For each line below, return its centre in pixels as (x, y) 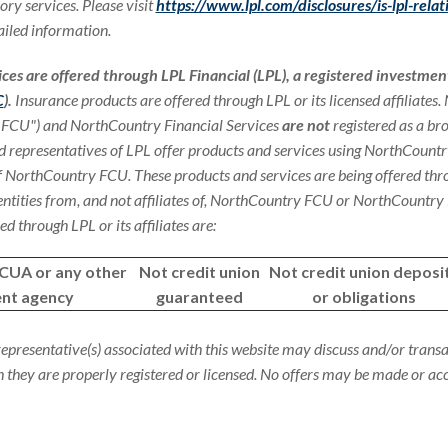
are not (305, 124)
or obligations (363, 296)
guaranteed (199, 296)
